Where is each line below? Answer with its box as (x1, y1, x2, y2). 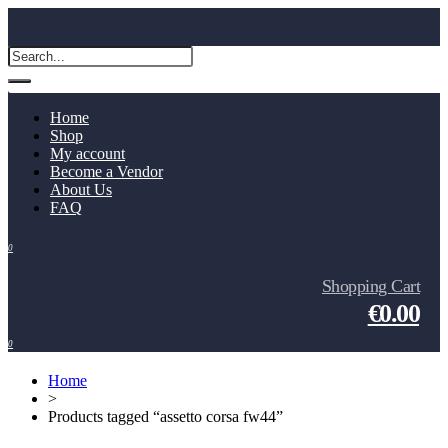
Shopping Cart (321, 276, 420, 296)
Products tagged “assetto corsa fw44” (48, 408, 283, 425)
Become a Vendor (50, 163, 163, 180)
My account (50, 145, 125, 162)
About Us (50, 181, 112, 198)
